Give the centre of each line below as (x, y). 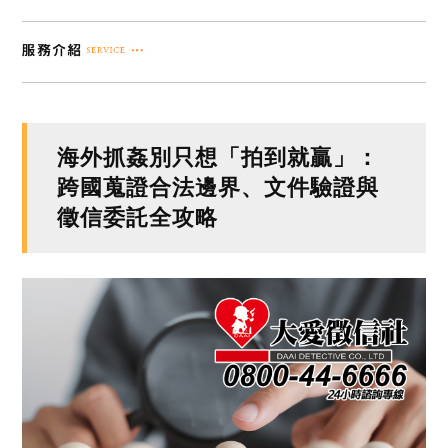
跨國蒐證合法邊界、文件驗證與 (218, 187)
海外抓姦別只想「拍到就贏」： (218, 157)
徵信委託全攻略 (138, 217)
